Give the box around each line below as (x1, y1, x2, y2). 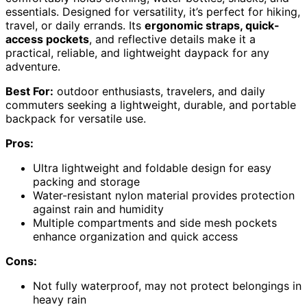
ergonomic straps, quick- (145, 19, 280, 33)
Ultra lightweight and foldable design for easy (33, 161, 271, 175)
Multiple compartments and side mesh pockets (33, 216, 277, 230)
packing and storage (33, 175, 140, 189)
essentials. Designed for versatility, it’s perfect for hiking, (5, 5, 300, 19)
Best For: (5, 84, 53, 99)
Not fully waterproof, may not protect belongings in (33, 279, 302, 293)
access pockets (5, 32, 89, 47)
